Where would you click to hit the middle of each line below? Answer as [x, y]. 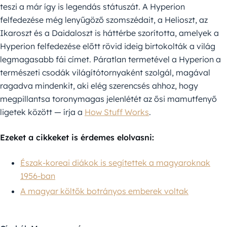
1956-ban [38, 176]
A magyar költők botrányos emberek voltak [104, 191]
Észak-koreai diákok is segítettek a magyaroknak [115, 163]
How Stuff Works [117, 112]
